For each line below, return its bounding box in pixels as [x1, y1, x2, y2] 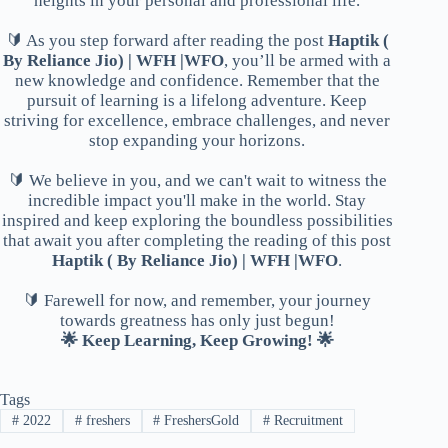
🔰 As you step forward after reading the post [5, 31, 328, 51]
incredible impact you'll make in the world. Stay [28, 191, 367, 211]
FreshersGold [160, 413, 240, 429]
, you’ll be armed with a [224, 51, 392, 71]
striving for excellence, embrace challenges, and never [4, 111, 391, 131]
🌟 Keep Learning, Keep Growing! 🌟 [60, 331, 334, 351]
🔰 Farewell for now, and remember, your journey [23, 291, 372, 311]
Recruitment [270, 413, 344, 429]
